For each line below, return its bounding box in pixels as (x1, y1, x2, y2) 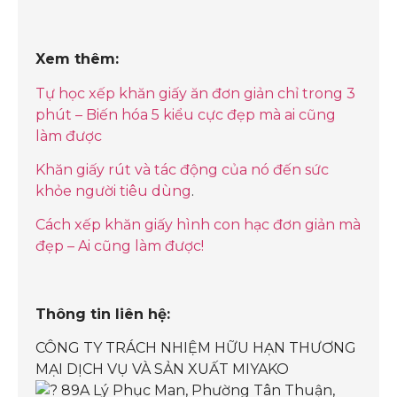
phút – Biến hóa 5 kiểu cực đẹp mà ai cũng (35, 105, 336, 123)
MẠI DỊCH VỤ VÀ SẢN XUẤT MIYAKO (35, 361, 289, 378)
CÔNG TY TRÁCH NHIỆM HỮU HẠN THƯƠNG (35, 339, 356, 357)
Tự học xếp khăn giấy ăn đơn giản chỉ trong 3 (35, 84, 355, 102)
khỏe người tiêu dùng (35, 182, 191, 199)
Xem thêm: (35, 51, 119, 68)
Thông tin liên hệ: (35, 306, 175, 323)
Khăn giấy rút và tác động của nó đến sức (35, 160, 329, 178)
